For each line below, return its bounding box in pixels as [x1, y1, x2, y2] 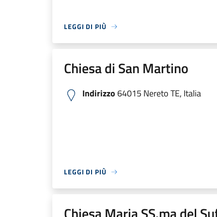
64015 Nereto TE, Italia [115, 87, 201, 100]
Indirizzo [82, 87, 115, 100]
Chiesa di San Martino [64, 58, 188, 78]
